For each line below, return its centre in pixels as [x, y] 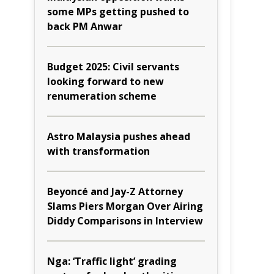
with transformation [98, 151]
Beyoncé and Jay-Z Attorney [115, 191]
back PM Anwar [85, 26]
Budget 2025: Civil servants [113, 67]
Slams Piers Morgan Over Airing [125, 206]
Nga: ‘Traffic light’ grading [112, 261]
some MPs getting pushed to [118, 12]
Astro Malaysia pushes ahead [119, 136]
